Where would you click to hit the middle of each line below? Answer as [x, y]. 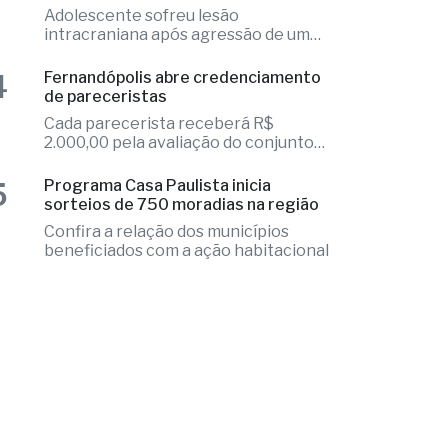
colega [70, 111]
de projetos [88, 219]
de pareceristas [106, 154]
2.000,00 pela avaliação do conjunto [179, 200]
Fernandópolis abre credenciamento [183, 135]
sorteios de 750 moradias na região [182, 262]
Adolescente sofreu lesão [142, 73]
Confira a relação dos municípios [167, 289]
